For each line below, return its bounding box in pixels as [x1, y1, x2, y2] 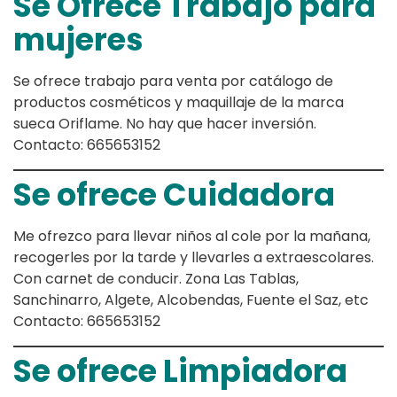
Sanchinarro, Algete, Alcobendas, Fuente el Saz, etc [13, 289, 369, 310]
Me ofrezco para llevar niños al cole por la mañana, [13, 225, 370, 246]
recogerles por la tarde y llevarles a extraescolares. [13, 246, 374, 268]
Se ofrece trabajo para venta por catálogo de [13, 70, 333, 91]
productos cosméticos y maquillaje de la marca [13, 91, 344, 113]
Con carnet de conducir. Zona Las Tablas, [13, 268, 299, 289]
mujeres [13, 17, 144, 61]
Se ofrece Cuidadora [13, 172, 335, 216]
